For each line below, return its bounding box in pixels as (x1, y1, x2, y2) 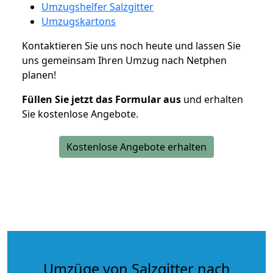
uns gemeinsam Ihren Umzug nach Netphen (22, 53, 227, 67)
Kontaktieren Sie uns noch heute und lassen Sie (22, 38, 241, 52)
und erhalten (181, 92, 243, 106)
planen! (22, 68, 56, 82)
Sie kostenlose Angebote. (22, 107, 138, 121)
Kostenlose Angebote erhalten (66, 140, 207, 154)
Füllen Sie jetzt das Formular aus (22, 92, 181, 106)
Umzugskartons (41, 14, 116, 28)
